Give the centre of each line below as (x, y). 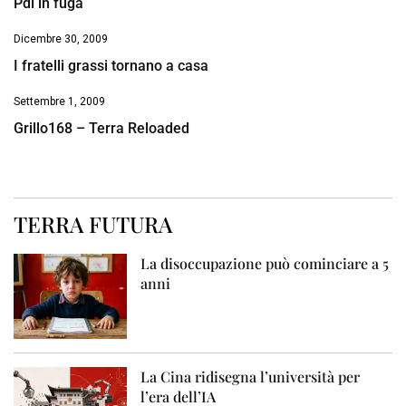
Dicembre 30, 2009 (61, 39)
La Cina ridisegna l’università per (251, 377)
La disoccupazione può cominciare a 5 (265, 264)
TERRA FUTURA (93, 224)
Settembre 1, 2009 (59, 102)
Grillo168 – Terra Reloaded (101, 129)
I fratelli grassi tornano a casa (111, 66)
